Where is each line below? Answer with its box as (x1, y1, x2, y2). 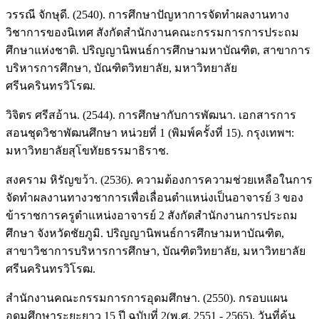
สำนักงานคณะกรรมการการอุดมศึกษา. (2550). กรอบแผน (6, 292, 288, 305)
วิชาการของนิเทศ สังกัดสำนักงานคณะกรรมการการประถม (6, 26, 299, 39)
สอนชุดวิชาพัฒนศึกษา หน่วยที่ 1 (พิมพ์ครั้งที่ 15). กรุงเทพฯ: (6, 127, 294, 140)
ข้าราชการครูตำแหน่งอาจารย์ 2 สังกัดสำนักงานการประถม (6, 209, 298, 222)
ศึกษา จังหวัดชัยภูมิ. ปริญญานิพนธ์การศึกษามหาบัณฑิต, (6, 227, 284, 240)
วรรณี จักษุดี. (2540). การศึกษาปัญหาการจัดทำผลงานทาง (6, 9, 289, 21)
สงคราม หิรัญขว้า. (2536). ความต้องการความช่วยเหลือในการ (6, 174, 313, 187)
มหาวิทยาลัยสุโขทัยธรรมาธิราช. (6, 145, 169, 157)
